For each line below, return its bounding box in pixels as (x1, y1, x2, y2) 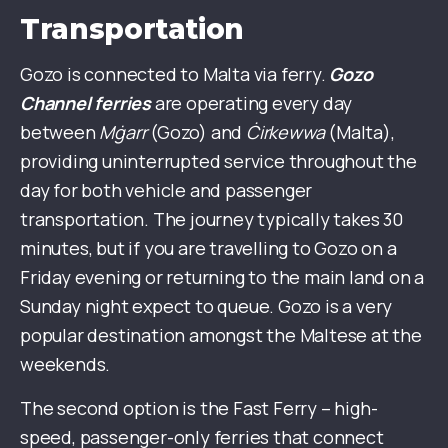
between (20, 120, 100, 145)
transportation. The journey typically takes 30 (20, 207, 403, 232)
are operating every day (154, 91, 353, 116)
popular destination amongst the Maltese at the (20, 323, 422, 348)
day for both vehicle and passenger (20, 178, 313, 203)
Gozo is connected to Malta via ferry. (20, 62, 330, 87)
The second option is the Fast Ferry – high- (20, 396, 378, 421)
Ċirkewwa (242, 120, 325, 145)
